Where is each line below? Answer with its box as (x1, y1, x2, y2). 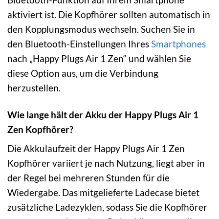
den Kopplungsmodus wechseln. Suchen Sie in (7, 23, 195, 35)
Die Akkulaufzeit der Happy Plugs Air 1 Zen (7, 143, 185, 154)
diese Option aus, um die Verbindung (7, 67, 158, 79)
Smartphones (151, 38, 206, 49)
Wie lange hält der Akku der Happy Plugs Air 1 (7, 109, 198, 120)
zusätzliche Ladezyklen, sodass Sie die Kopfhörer (7, 201, 207, 213)
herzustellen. (7, 82, 61, 93)
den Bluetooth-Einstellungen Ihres (7, 38, 151, 49)
